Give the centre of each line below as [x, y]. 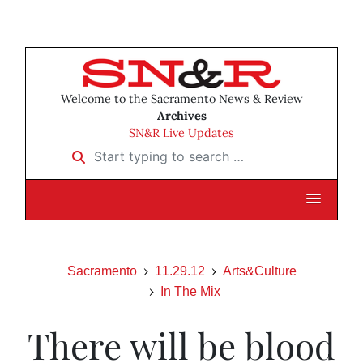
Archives [181, 116]
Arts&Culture [259, 271]
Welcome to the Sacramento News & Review [181, 99]
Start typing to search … [137, 151]
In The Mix [190, 292]
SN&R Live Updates [181, 133]
